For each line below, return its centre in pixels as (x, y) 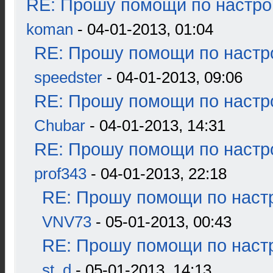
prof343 (60, 174)
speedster (68, 77)
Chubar (60, 126)
